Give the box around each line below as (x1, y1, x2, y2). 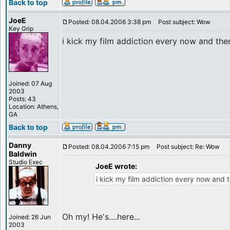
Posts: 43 (9, 95, 36, 103)
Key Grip (9, 25, 33, 32)
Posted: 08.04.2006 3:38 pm (68, 18, 151, 26)
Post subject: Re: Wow (152, 143, 220, 150)
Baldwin (9, 149, 37, 158)
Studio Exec (9, 158, 43, 166)
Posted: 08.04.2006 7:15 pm (68, 143, 149, 150)
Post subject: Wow (154, 18, 210, 26)
